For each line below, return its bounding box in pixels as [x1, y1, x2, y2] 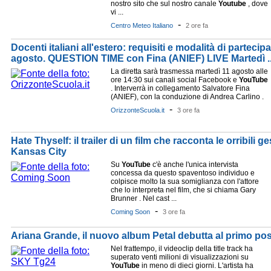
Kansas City [11, 146, 67, 157]
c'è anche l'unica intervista [151, 160, 238, 169]
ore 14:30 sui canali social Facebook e [111, 76, 239, 84]
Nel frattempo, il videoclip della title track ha [111, 244, 253, 253]
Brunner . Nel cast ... [111, 194, 177, 203]
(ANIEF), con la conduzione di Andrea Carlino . [111, 93, 264, 101]
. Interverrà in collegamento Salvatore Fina [111, 84, 250, 93]
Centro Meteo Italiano [111, 22, 173, 29]
